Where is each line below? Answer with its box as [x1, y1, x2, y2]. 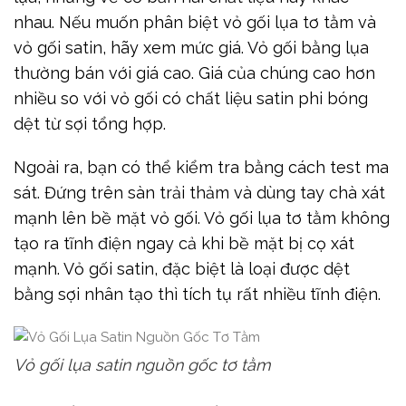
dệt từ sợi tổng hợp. [14, 114, 166, 134]
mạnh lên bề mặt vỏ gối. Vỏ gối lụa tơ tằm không [14, 208, 390, 228]
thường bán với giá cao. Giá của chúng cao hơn [14, 63, 375, 83]
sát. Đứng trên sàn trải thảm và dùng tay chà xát [14, 183, 385, 203]
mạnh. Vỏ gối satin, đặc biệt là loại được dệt [14, 259, 350, 279]
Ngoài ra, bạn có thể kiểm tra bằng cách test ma [14, 158, 389, 178]
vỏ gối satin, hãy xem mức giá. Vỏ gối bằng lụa [14, 38, 369, 58]
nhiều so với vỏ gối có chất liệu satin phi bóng [14, 89, 368, 109]
